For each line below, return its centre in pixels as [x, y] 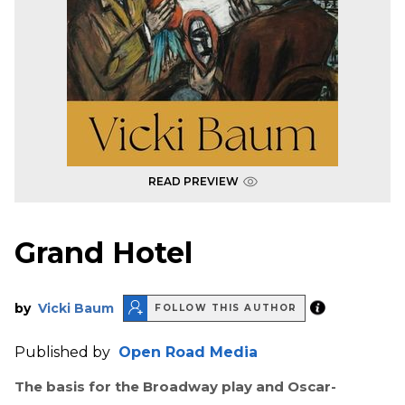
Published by [64, 352]
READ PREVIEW [193, 181]
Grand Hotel [104, 253]
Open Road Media [188, 352]
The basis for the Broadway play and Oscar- [175, 386]
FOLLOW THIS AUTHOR [226, 308]
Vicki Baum [76, 308]
